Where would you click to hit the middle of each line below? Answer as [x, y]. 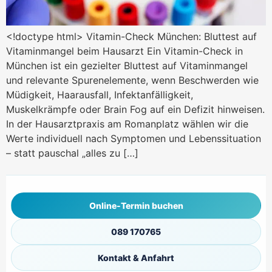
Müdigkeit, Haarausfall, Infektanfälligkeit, [100, 94]
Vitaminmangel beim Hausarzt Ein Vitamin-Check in [124, 51]
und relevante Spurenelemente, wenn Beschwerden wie [132, 80]
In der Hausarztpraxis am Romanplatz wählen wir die [127, 124]
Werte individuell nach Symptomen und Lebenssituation [134, 138]
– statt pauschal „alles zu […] [72, 153]
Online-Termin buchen [136, 205]
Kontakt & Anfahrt [136, 257]
